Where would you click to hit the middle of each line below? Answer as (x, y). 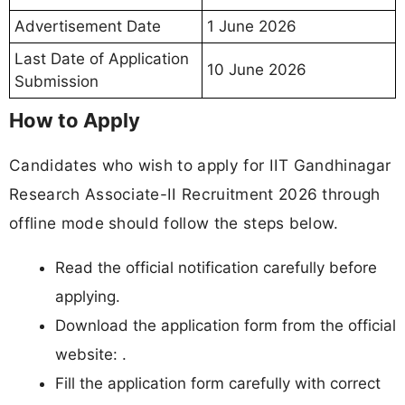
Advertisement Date (88, 26)
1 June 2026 (252, 26)
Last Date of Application (102, 58)
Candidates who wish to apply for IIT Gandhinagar (200, 165)
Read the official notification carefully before (216, 267)
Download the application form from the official (226, 325)
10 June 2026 (257, 69)
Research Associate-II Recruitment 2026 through (195, 193)
